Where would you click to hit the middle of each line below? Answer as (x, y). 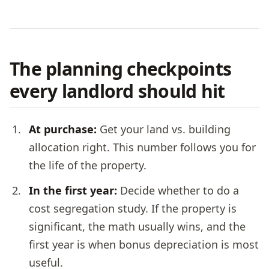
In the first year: (73, 191)
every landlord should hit (117, 91)
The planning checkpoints (120, 68)
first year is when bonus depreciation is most (144, 245)
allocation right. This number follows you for (142, 147)
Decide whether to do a (178, 191)
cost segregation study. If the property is (133, 209)
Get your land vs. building (164, 129)
